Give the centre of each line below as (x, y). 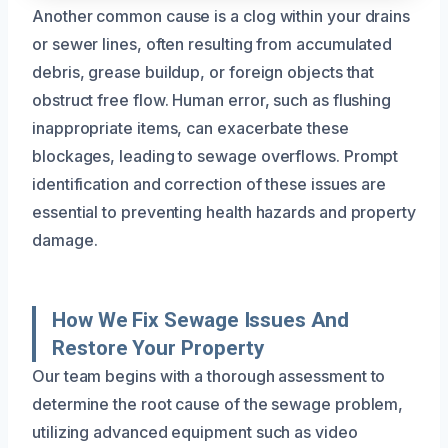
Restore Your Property (158, 347)
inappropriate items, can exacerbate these (190, 127)
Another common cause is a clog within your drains (221, 15)
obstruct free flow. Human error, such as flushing (212, 99)
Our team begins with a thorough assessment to (209, 375)
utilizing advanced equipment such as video (195, 431)
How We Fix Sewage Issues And (200, 319)
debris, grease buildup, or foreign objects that (203, 71)
